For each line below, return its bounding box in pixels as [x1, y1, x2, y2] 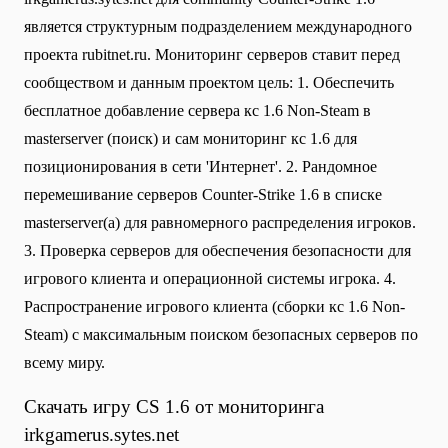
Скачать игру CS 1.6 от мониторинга [24, 396, 324, 418]
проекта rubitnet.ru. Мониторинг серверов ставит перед [24, 46, 400, 64]
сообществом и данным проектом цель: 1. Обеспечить [24, 74, 394, 92]
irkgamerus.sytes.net [24, 424, 179, 446]
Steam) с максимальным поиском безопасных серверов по [24, 326, 418, 344]
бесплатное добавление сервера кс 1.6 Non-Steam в [24, 102, 371, 120]
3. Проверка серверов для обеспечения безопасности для [24, 242, 411, 260]
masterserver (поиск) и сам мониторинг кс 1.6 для [24, 130, 357, 148]
